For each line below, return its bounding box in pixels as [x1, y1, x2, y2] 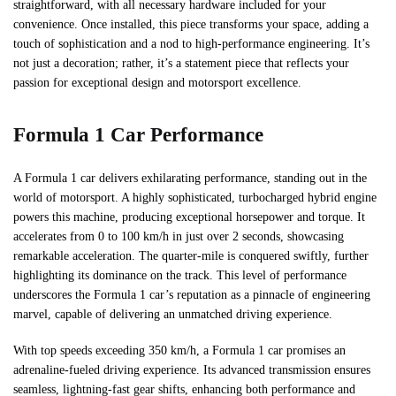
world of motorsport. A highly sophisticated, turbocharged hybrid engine [13, 190, 377, 204]
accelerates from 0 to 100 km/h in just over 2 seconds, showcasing [13, 229, 344, 243]
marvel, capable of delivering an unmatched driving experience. [13, 307, 332, 321]
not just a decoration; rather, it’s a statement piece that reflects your [13, 57, 349, 71]
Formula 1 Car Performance [13, 123, 263, 146]
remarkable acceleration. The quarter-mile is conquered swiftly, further [13, 248, 369, 263]
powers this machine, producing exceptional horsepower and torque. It [13, 209, 365, 224]
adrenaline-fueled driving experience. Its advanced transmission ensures [13, 363, 370, 377]
